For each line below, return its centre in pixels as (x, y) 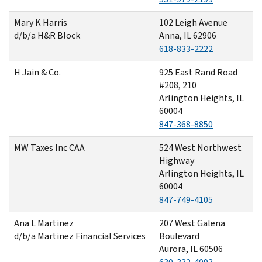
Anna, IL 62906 (188, 35)
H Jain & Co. (37, 72)
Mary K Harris (41, 22)
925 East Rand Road (198, 72)
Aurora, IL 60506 (191, 249)
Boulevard (179, 236)
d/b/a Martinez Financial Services (80, 236)
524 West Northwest (200, 147)
